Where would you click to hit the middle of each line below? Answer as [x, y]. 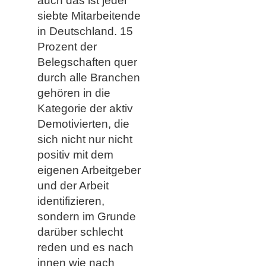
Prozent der [67, 46]
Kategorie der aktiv [85, 108]
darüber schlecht [80, 232]
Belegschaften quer [87, 62]
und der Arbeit [73, 185]
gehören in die [74, 93]
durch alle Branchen [88, 77]
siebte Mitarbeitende [89, 15]
